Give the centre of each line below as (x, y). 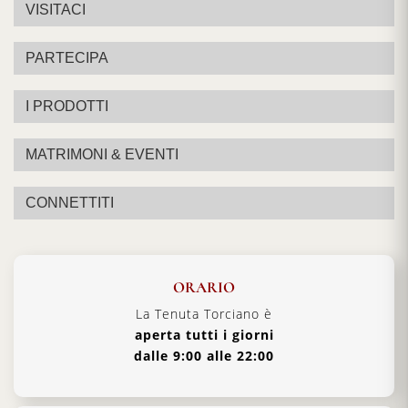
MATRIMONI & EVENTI (102, 155)
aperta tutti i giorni (204, 335)
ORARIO (204, 287)
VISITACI (56, 10)
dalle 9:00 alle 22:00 (204, 356)
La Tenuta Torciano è (204, 314)
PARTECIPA (67, 58)
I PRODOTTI (67, 107)
